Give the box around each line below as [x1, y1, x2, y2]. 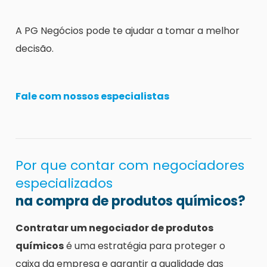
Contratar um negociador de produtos [15, 221, 213, 235]
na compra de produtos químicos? [15, 192, 246, 211]
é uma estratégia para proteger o [64, 239, 225, 253]
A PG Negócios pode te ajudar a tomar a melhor [15, 24, 240, 38]
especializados [15, 174, 113, 193]
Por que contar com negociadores [15, 156, 244, 175]
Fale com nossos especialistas [15, 89, 169, 104]
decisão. [15, 42, 54, 56]
